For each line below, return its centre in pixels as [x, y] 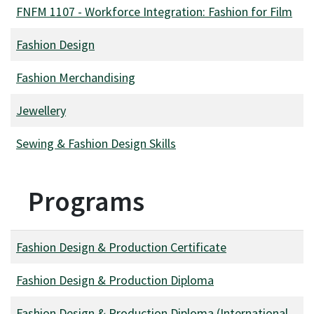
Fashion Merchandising [76, 77]
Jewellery [41, 110]
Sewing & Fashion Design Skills [96, 143]
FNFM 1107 [46, 11]
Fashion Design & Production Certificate [121, 247]
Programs [86, 201]
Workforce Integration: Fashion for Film [189, 11]
